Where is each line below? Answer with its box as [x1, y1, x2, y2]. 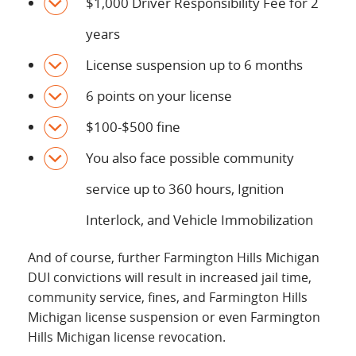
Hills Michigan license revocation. [28, 328, 226, 346]
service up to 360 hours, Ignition [86, 180, 284, 198]
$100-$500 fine [86, 118, 180, 136]
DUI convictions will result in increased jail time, [28, 269, 311, 286]
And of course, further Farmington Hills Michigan [28, 249, 319, 266]
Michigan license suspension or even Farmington [28, 308, 320, 326]
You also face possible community [86, 149, 294, 167]
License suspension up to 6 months [86, 56, 303, 74]
